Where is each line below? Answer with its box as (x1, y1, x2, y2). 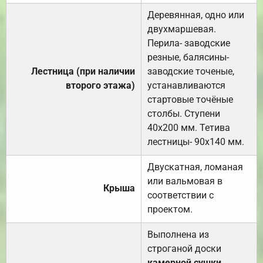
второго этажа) (66, 80, 135, 92)
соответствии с (147, 190, 214, 201)
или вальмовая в (147, 176, 222, 187)
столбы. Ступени (147, 108, 220, 120)
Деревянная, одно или (147, 9, 244, 21)
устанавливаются (147, 80, 225, 92)
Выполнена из (147, 229, 209, 241)
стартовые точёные (147, 94, 233, 106)
